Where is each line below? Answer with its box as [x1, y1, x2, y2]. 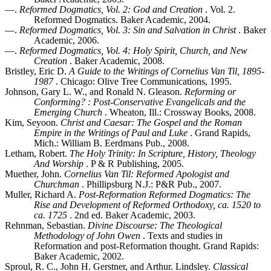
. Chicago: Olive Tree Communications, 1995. [53, 76, 232, 87]
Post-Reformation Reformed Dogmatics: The [79, 189, 250, 200]
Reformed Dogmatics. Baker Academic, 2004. [34, 14, 211, 25]
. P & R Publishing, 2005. [83, 158, 184, 169]
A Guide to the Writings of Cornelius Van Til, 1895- [69, 65, 264, 76]
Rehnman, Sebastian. [5, 220, 88, 230]
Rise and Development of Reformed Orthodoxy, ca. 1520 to [34, 199, 261, 210]
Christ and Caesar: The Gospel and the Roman [60, 117, 242, 128]
